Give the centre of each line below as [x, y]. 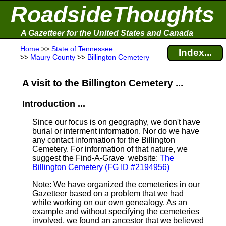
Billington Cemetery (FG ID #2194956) [101, 167]
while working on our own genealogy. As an [110, 203]
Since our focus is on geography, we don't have [116, 122]
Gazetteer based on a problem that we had [108, 193]
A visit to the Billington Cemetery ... [103, 83]
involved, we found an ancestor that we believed [118, 221]
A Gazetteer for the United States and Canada [107, 33]
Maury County [53, 57]
